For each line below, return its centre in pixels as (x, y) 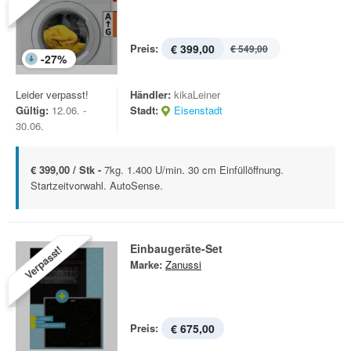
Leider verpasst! (52, 94)
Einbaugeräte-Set (176, 248)
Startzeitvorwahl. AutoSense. (97, 185)
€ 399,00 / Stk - (67, 170)
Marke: (146, 264)
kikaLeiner (197, 94)
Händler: (150, 94)
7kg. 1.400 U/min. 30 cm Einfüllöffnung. (194, 170)
